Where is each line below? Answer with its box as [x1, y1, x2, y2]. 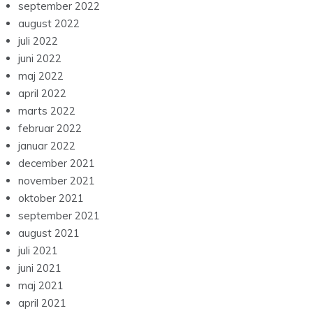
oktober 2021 [18, 191, 84, 205]
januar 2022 [18, 139, 75, 153]
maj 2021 [18, 279, 64, 293]
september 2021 [18, 209, 100, 223]
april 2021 [18, 296, 66, 310]
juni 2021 [18, 261, 61, 275]
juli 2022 [18, 34, 58, 48]
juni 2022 [18, 52, 61, 66]
